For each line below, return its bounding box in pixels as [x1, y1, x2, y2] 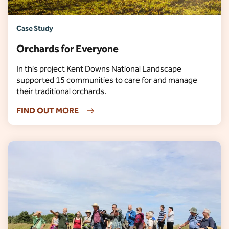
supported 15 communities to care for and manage [16, 75, 197, 85]
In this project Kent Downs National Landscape [16, 64, 181, 74]
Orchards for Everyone [16, 42, 119, 55]
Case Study [16, 24, 53, 33]
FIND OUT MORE [16, 106, 79, 116]
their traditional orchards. [16, 86, 106, 96]
